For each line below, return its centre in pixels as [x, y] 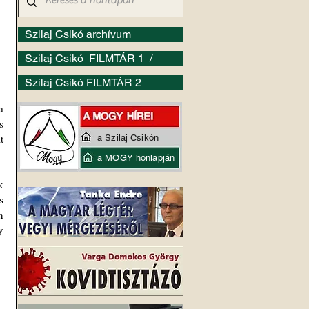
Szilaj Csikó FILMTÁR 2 [83, 82]
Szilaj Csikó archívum [78, 34]
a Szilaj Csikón [128, 138]
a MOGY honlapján [136, 158]
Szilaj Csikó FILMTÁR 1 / [90, 58]
